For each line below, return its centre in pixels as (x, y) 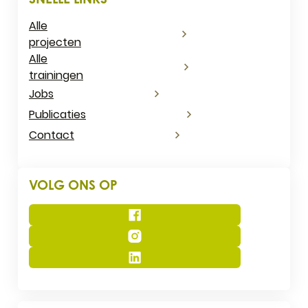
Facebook (57, 222)
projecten (55, 42)
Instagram (58, 243)
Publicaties (57, 114)
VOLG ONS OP (73, 185)
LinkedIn (51, 264)
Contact (52, 135)
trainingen (56, 75)
